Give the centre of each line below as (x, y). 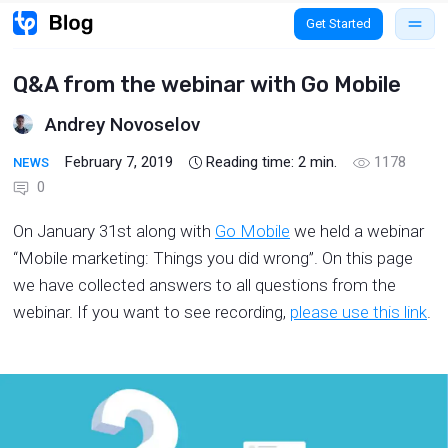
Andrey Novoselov (122, 124)
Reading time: (252, 162)
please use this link (358, 312)
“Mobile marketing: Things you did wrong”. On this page (213, 258)
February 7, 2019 (119, 162)
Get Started (338, 23)
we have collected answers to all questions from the (204, 285)
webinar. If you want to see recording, (151, 312)
